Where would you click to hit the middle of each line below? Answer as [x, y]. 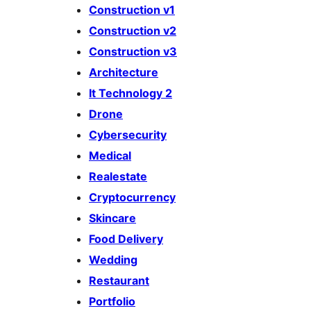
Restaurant [119, 281]
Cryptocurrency [132, 197]
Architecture [124, 73]
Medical [110, 156]
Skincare [112, 218]
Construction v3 [133, 52]
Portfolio [112, 302]
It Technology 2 [131, 93]
